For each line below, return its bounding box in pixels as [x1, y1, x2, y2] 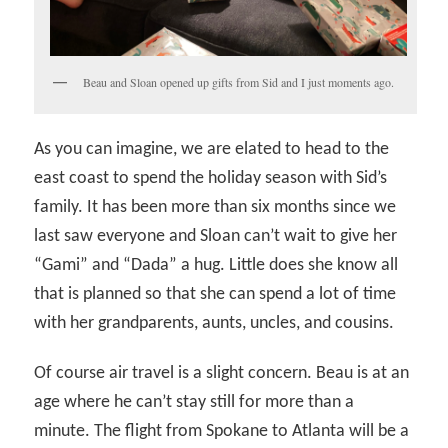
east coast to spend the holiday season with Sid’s [34, 168, 388, 188]
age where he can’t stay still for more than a [34, 392, 355, 412]
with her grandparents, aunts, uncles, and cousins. [34, 313, 395, 333]
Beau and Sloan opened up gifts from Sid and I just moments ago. [83, 74, 395, 91]
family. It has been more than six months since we [34, 197, 397, 217]
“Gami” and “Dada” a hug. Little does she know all [34, 255, 399, 275]
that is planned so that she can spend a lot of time [34, 284, 397, 304]
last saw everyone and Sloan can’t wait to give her [34, 226, 398, 246]
